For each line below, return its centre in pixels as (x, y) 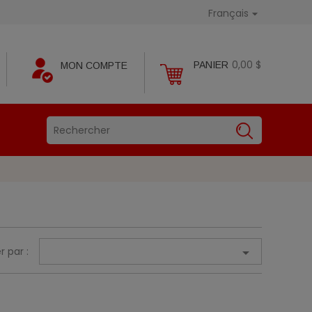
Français (229, 13)
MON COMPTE (94, 65)
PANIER (211, 65)
